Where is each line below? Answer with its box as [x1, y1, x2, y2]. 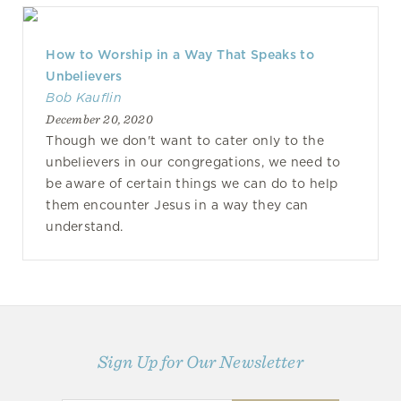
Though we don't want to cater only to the [46, 133, 324, 148]
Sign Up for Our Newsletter [98, 351, 303, 373]
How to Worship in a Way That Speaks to [46, 47, 315, 62]
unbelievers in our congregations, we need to [46, 155, 341, 169]
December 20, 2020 [46, 112, 153, 126]
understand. [46, 219, 124, 234]
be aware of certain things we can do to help [46, 176, 338, 191]
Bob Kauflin [46, 90, 122, 105]
